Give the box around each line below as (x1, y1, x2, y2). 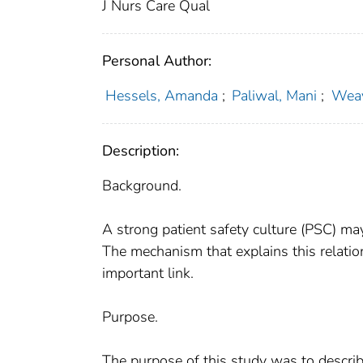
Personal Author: (102, 51, 211, 71)
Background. (102, 176, 181, 196)
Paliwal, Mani (232, 86, 318, 106)
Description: (102, 141, 179, 161)
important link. (102, 263, 194, 284)
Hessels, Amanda (105, 86, 218, 106)
